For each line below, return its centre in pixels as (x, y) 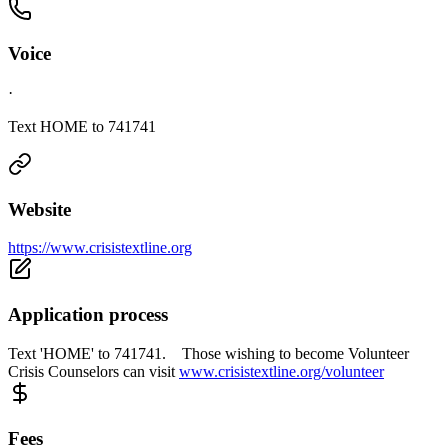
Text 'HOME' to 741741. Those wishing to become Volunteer (208, 353)
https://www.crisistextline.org (100, 248)
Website (39, 209)
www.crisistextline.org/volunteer (281, 371)
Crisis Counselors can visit (93, 371)
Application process (88, 315)
